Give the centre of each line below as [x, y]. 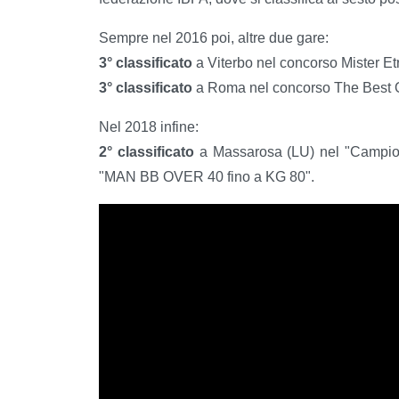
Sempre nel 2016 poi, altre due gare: [214, 37]
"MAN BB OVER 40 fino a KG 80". [207, 176]
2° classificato [149, 151]
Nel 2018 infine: [149, 126]
